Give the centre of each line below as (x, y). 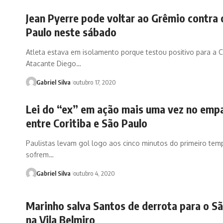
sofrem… (40, 154)
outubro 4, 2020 (94, 173)
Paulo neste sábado (71, 32)
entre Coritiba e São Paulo (87, 123)
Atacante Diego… (54, 63)
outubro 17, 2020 (94, 82)
